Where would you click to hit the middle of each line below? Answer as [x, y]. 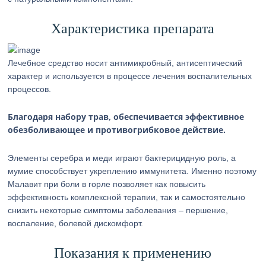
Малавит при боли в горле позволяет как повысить [107, 184]
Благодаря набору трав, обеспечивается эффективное [126, 117]
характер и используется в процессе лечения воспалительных [130, 76]
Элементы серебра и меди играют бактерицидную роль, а [122, 158]
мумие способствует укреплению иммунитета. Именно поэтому [132, 171]
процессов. [30, 89]
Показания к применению [133, 253]
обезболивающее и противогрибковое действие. [117, 130]
